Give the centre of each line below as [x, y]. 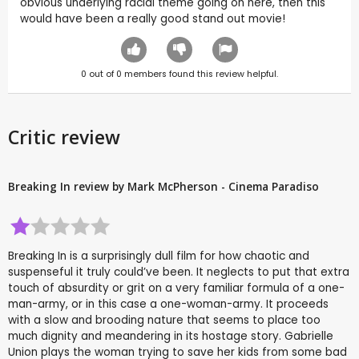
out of [101, 75]
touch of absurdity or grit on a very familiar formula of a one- [176, 288]
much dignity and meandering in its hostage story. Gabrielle [171, 337]
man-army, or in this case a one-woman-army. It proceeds [168, 305]
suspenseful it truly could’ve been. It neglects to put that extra [179, 272]
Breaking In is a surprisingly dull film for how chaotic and [159, 256]
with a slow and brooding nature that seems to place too [164, 321]
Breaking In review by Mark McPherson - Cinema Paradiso [163, 187]
